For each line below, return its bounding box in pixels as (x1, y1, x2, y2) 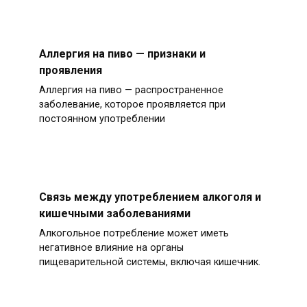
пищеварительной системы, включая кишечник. (38, 256, 260, 269)
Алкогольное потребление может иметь (38, 228, 229, 240)
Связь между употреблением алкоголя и (38, 190, 261, 204)
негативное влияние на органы (38, 242, 184, 254)
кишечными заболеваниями (38, 206, 191, 220)
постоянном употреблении (38, 113, 165, 125)
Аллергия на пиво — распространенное (38, 84, 223, 97)
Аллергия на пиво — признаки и (38, 47, 206, 60)
